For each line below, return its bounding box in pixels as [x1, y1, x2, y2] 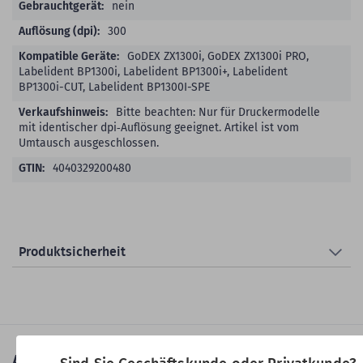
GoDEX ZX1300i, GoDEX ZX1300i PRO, [127, 49, 309, 63]
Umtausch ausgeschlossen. [19, 135, 159, 150]
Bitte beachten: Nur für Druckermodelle [116, 105, 320, 119]
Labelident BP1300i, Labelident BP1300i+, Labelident [19, 64, 288, 79]
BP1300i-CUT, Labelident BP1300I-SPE [19, 79, 210, 94]
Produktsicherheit [19, 245, 126, 258]
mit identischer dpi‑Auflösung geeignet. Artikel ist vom [19, 120, 299, 135]
